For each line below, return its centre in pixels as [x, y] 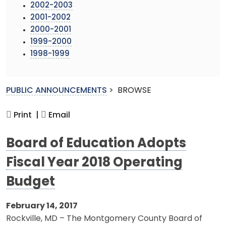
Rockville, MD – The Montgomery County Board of [104, 219]
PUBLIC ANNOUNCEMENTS [56, 91]
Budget [31, 182]
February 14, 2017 [42, 206]
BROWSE [134, 91]
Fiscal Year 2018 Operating [94, 163]
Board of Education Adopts [96, 144]
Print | [25, 115]
